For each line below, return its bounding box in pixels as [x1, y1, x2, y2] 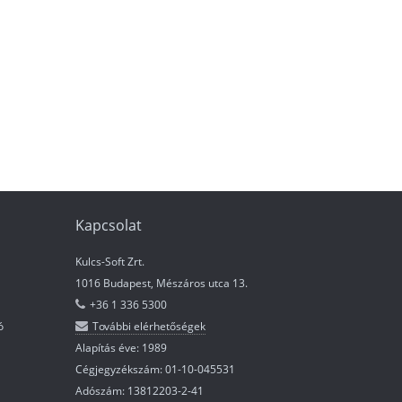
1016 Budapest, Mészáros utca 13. [74, 275, 248, 291]
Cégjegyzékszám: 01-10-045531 [74, 361, 235, 377]
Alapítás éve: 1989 [74, 339, 167, 355]
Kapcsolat [74, 214, 142, 235]
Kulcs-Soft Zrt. [74, 253, 144, 269]
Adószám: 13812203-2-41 [74, 382, 204, 398]
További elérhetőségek [92, 318, 205, 334]
